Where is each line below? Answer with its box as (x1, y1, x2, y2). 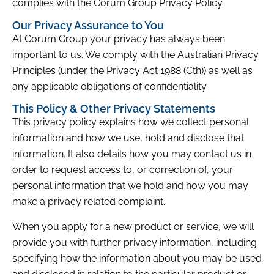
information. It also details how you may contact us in (12, 148, 251, 160)
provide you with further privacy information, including (12, 236, 257, 248)
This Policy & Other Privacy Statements (12, 102, 215, 116)
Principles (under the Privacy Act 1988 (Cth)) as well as (12, 64, 253, 76)
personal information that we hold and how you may (12, 180, 248, 192)
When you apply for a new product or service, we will (12, 220, 254, 232)
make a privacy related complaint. (12, 196, 165, 208)
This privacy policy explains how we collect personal (12, 116, 249, 128)
